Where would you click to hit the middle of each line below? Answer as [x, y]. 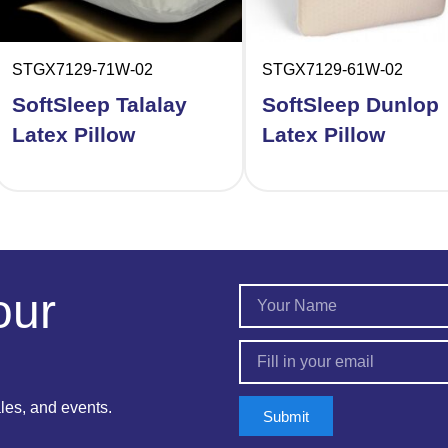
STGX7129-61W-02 [332, 70]
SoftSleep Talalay [99, 105]
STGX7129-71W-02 [82, 70]
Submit [285, 416]
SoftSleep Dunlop [350, 105]
